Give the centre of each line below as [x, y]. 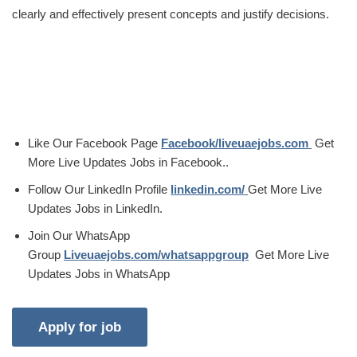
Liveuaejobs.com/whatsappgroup [156, 254]
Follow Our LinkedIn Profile [99, 189]
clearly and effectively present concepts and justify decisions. [171, 14]
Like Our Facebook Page [94, 143]
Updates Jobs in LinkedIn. [95, 208]
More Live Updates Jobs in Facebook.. [128, 162]
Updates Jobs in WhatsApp [99, 273]
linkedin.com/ [209, 189]
